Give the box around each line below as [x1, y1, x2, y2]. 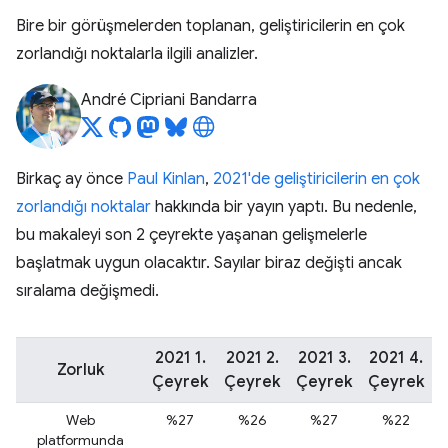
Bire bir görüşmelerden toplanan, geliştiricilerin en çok [16, 16, 405, 36]
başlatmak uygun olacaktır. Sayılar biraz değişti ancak [16, 253, 402, 273]
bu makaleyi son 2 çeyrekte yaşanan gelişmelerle [16, 225, 367, 245]
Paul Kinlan [127, 169, 205, 189]
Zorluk [56, 360, 104, 380]
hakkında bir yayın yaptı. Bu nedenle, [151, 197, 417, 217]
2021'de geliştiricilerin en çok [213, 169, 420, 189]
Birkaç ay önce [16, 169, 127, 189]
